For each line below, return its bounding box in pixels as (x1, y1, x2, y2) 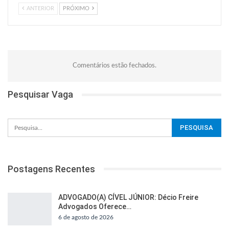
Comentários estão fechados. (73, 62, 156, 70)
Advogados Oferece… (58, 202, 131, 211)
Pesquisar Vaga (8, 89, 73, 100)
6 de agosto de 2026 (58, 214, 113, 221)
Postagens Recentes (8, 163, 95, 174)
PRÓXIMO (63, 6, 91, 12)
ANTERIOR (25, 6, 54, 12)
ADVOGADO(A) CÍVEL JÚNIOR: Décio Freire (58, 193, 198, 202)
